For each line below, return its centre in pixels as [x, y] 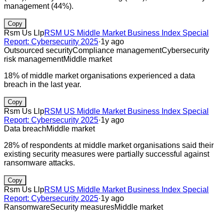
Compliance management [117, 50]
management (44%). [39, 6]
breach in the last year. [43, 84]
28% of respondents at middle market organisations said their [109, 145]
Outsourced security [38, 50]
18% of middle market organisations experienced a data [100, 75]
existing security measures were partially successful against [107, 154]
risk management [34, 59]
